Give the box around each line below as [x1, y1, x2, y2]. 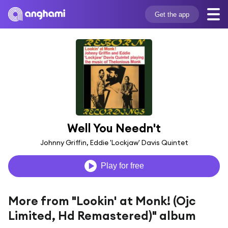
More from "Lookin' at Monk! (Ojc [8, 193, 196, 208]
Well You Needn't [67, 121, 161, 135]
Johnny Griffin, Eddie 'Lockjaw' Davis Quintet [40, 137, 188, 147]
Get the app [154, 10, 189, 18]
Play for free [100, 161, 144, 170]
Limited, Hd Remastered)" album [8, 208, 196, 223]
